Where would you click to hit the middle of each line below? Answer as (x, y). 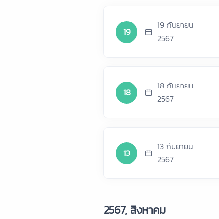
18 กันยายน (176, 86)
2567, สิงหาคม (135, 210)
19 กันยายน (176, 25)
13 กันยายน (175, 146)
